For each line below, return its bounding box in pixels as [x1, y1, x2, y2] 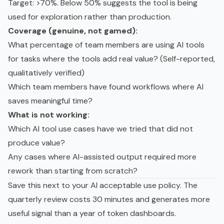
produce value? [8, 137, 65, 148]
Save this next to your [8, 179, 90, 190]
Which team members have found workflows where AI [8, 81, 203, 92]
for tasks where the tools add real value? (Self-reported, [8, 53, 215, 64]
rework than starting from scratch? [8, 165, 137, 176]
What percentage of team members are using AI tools [8, 39, 204, 50]
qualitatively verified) [8, 67, 84, 78]
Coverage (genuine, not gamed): [8, 25, 137, 36]
